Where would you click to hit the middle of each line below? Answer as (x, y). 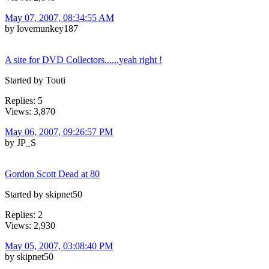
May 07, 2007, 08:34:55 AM (59, 17)
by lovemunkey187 (41, 28)
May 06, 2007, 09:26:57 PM (59, 131)
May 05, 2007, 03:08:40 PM (59, 246)
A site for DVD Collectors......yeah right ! (83, 59)
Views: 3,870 (30, 111)
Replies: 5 (24, 100)
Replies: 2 (24, 214)
